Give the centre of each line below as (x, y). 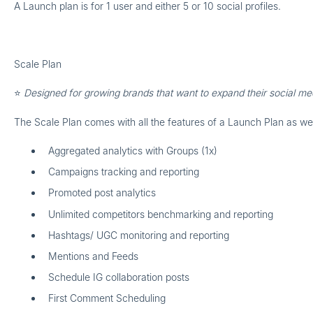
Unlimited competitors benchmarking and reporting (160, 214)
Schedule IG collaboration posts (118, 277)
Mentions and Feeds (93, 256)
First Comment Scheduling (107, 298)
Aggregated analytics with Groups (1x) (132, 151)
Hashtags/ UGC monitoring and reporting (138, 235)
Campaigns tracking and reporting (125, 172)
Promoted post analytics (103, 193)
